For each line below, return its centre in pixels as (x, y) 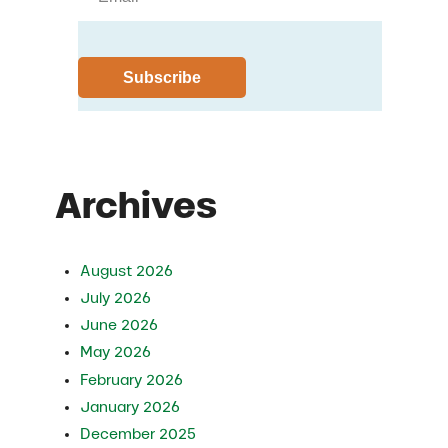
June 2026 (119, 325)
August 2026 (127, 270)
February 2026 (132, 379)
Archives (136, 206)
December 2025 (138, 433)
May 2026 (116, 352)
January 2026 (130, 406)
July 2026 (116, 297)
